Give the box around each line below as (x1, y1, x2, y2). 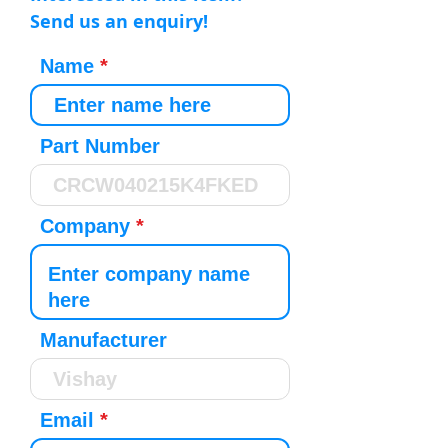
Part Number (40, 135, 160, 157)
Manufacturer (40, 329, 167, 351)
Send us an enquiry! (30, 9, 208, 34)
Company (40, 215, 130, 237)
